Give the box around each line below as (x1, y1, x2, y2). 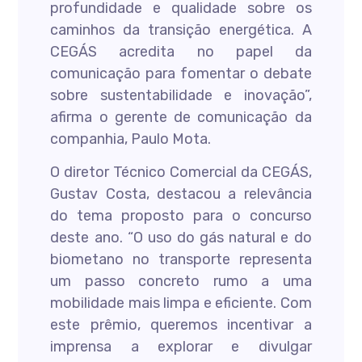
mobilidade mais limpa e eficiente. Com (50, 294, 312, 312)
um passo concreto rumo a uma (50, 272, 312, 290)
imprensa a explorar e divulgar (50, 338, 312, 356)
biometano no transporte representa (50, 250, 312, 268)
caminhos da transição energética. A (50, 21, 312, 39)
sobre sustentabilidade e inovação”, (50, 86, 312, 104)
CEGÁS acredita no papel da (50, 43, 312, 61)
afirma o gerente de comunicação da (50, 108, 312, 126)
